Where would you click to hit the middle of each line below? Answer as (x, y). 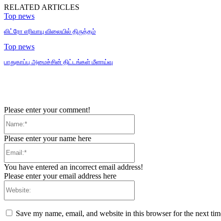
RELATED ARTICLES (42, 7)
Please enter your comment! (47, 110)
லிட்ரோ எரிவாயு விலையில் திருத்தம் (50, 32)
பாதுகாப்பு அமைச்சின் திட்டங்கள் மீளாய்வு (58, 62)
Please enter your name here (48, 138)
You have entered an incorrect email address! (74, 167)
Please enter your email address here (60, 176)
